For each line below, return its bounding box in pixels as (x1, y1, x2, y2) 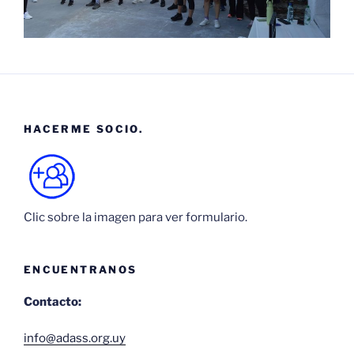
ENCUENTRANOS (24, 263, 137, 277)
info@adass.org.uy (24, 331, 126, 346)
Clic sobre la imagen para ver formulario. (24, 210, 247, 225)
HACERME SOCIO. (24, 122, 144, 135)
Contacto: (24, 294, 81, 309)
